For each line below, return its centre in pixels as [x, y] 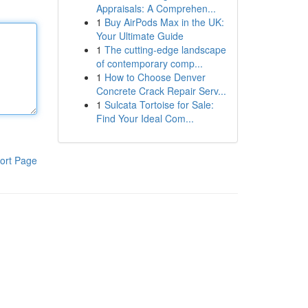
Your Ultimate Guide [140, 36]
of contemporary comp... [149, 63]
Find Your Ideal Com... [145, 118]
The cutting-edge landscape [165, 49]
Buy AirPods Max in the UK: [164, 22]
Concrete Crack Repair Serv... [161, 91]
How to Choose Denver [155, 77]
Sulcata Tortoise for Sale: [159, 104]
